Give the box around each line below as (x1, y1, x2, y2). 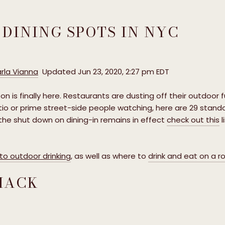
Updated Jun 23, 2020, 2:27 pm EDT (38, 66, 169, 77)
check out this (167, 115, 219, 126)
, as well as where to (71, 151, 148, 162)
